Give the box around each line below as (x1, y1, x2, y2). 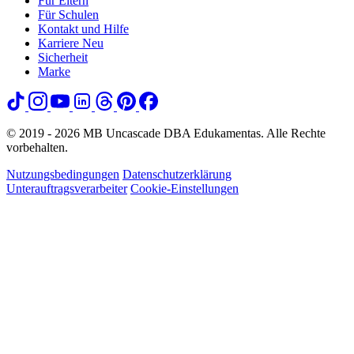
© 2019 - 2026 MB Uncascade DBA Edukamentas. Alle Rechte (6, 126, 326, 140)
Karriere (38, 36, 79, 50)
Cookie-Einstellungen (130, 181, 239, 195)
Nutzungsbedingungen (6, 167, 119, 181)
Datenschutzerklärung (122, 167, 232, 181)
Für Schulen (38, 7, 99, 21)
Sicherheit (38, 50, 88, 64)
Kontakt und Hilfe (38, 21, 129, 36)
